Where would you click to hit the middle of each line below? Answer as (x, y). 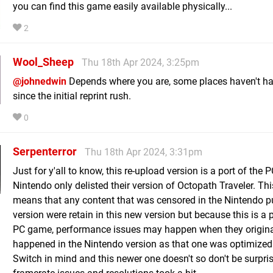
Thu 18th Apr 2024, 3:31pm (144, 152)
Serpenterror (45, 151)
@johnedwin (40, 81)
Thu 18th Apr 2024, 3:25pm (140, 62)
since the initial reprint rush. (72, 96)
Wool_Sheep (43, 62)
